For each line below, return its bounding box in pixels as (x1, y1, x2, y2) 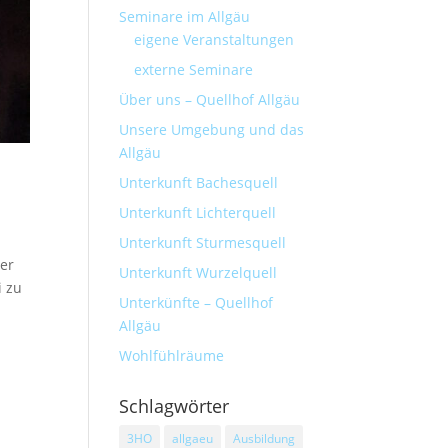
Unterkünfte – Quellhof (119, 293, 274, 312)
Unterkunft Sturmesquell (119, 233, 287, 252)
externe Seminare (134, 60, 254, 79)
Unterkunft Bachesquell (119, 173, 279, 192)
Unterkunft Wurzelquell (119, 263, 278, 282)
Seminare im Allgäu (119, 7, 251, 26)
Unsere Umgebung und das (119, 120, 305, 139)
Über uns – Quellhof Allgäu (119, 90, 301, 109)
